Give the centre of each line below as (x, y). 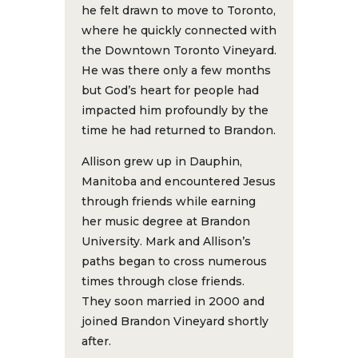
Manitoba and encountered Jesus (178, 181)
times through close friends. (163, 281)
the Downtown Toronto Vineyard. (179, 50)
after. (96, 341)
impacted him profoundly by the (175, 110)
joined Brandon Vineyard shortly (175, 321)
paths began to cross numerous (174, 261)
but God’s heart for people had (170, 90)
